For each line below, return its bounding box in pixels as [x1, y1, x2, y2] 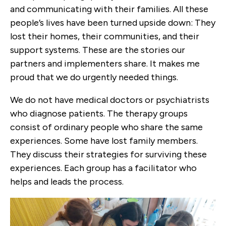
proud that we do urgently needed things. [10, 72, 178, 83]
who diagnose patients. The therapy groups [10, 108, 188, 120]
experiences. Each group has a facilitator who [10, 162, 197, 174]
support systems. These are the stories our [10, 44, 185, 56]
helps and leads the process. [10, 176, 124, 188]
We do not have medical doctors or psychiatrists [10, 94, 209, 106]
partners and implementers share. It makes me [10, 58, 200, 70]
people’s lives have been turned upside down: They [10, 17, 215, 29]
